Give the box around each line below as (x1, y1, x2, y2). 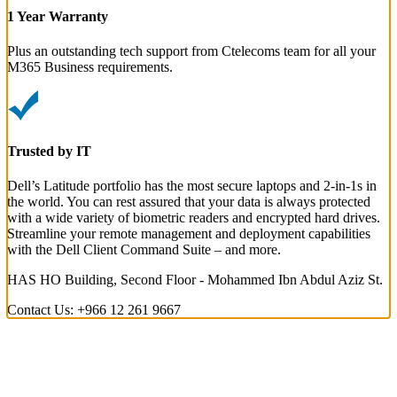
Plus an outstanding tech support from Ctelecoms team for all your (7, 43, 376, 59)
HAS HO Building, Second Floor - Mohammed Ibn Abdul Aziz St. (7, 271, 383, 287)
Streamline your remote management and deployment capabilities (7, 225, 370, 241)
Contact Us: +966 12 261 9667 (7, 301, 181, 317)
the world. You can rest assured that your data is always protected (7, 193, 370, 209)
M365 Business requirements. (7, 59, 173, 75)
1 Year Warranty (7, 9, 108, 25)
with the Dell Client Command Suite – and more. (7, 241, 281, 257)
